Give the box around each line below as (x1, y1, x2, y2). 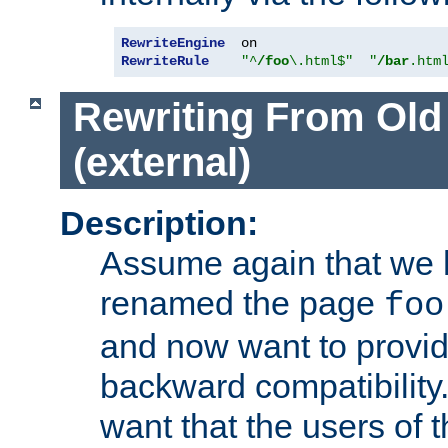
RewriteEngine (121, 34, 225, 51)
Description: (60, 204, 258, 243)
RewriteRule (121, 52, 209, 69)
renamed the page (100, 284, 384, 323)
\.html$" (289, 52, 353, 69)
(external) (72, 140, 251, 185)
